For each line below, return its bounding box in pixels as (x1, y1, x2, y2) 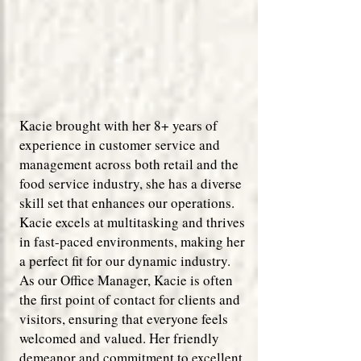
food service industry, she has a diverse (19, 174, 242, 193)
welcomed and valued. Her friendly (19, 329, 219, 347)
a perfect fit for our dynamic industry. (19, 251, 230, 270)
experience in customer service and (19, 135, 220, 154)
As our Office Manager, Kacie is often (19, 271, 233, 289)
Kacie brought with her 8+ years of (19, 116, 218, 135)
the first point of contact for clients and (19, 290, 240, 309)
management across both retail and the (19, 155, 239, 173)
